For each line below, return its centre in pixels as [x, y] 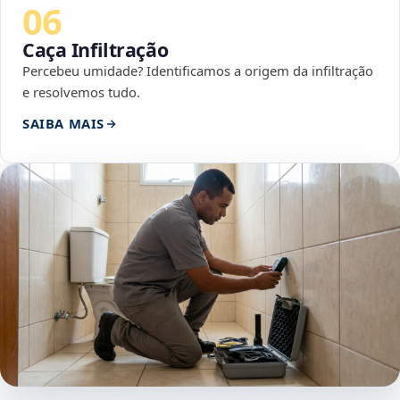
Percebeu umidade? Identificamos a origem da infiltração [198, 71]
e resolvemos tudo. [81, 92]
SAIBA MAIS [63, 124]
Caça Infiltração [96, 50]
